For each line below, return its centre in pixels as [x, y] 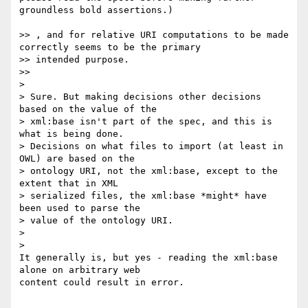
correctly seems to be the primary [110, 47]
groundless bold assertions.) [96, 10]
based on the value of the [88, 109]
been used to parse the [80, 208]
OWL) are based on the [77, 159]
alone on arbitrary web [82, 270]
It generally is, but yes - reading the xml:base [148, 258]
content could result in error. [102, 283]
